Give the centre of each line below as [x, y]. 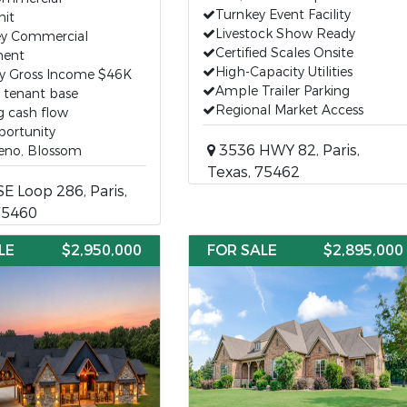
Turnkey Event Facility [283, 15]
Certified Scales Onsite [284, 53]
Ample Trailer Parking [282, 91]
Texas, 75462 [253, 172]
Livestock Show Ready [285, 34]
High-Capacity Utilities [283, 72]
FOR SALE [242, 250]
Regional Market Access [289, 110]
